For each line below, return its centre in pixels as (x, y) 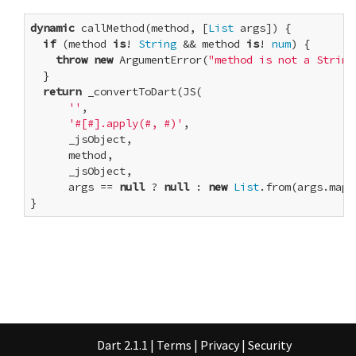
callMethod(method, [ (141, 28)
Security (269, 344)
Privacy (219, 344)
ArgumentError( (161, 60)
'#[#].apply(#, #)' (126, 124)
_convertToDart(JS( (141, 92)
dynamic (52, 28)
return (62, 92)
